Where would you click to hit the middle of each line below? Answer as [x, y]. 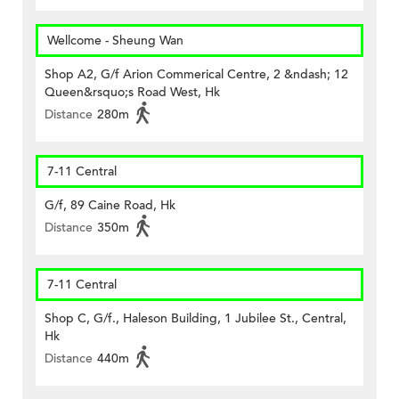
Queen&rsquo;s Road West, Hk [132, 93]
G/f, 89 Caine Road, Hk [110, 206]
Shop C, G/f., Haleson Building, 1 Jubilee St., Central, [195, 319]
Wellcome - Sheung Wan [115, 41]
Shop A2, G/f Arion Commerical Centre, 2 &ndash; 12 [196, 75]
